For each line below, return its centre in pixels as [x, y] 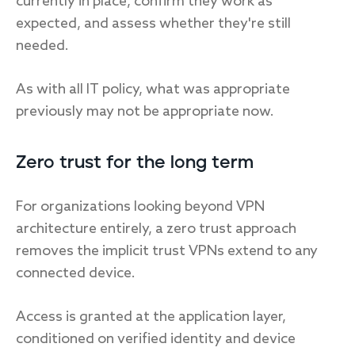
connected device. [76, 273]
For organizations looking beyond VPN [140, 207]
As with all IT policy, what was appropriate [153, 90]
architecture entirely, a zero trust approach [156, 229]
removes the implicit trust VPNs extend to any [167, 251]
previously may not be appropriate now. [145, 112]
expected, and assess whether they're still [153, 24]
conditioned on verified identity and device [156, 339]
